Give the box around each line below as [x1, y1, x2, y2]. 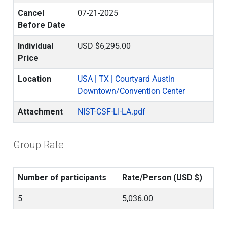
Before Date [18, 20, 65, 30]
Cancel [18, 8, 44, 18]
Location [18, 74, 51, 84]
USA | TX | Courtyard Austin [78, 74, 175, 84]
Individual [18, 41, 53, 51]
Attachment [18, 107, 63, 117]
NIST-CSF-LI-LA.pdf [78, 107, 145, 117]
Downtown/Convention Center [78, 86, 185, 96]
